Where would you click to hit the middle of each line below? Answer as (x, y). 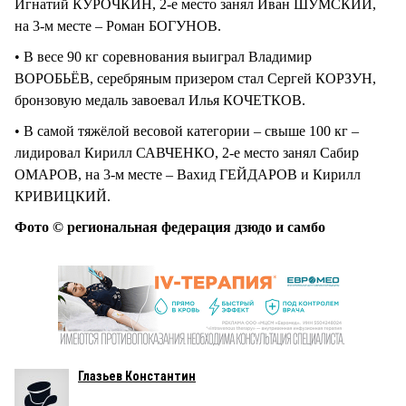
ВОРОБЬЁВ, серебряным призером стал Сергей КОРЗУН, (195, 79)
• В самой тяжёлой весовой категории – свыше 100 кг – (187, 131)
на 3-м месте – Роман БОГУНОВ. (118, 26)
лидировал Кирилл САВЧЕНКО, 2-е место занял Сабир (187, 153)
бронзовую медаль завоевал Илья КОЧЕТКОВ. (160, 101)
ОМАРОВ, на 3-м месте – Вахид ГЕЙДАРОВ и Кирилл (188, 175)
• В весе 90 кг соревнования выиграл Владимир (163, 57)
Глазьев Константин (137, 377)
